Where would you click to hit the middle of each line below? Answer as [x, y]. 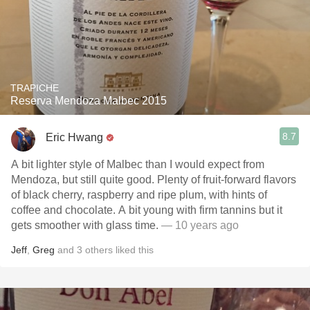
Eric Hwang [74, 137]
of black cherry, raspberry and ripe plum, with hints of [139, 195]
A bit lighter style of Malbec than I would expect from [138, 164]
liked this [133, 250]
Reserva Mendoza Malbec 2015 [89, 101]
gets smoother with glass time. [86, 225]
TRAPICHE [35, 88]
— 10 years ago [200, 225]
